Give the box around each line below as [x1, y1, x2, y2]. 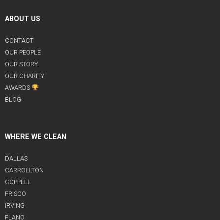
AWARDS [5, 84, 31, 92]
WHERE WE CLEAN [5, 133, 66, 141]
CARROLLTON [5, 166, 44, 174]
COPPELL [5, 178, 31, 186]
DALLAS [5, 155, 27, 163]
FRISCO [5, 190, 26, 198]
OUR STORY [5, 60, 38, 68]
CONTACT [5, 37, 33, 45]
